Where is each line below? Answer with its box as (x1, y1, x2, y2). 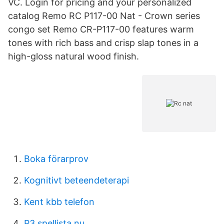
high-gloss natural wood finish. (8, 51, 139, 61)
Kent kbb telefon (24, 196, 94, 207)
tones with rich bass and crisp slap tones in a (8, 37, 198, 48)
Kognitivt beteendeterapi (24, 175, 129, 185)
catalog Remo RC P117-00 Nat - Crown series (8, 10, 200, 21)
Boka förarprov (24, 153, 88, 164)
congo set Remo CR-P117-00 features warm (8, 24, 194, 34)
